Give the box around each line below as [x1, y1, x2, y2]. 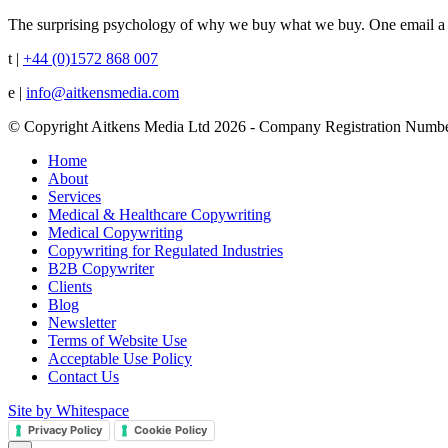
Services [48, 188, 101, 206]
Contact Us [48, 368, 119, 386]
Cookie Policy [134, 423, 207, 438]
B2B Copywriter [48, 260, 154, 278]
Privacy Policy [28, 423, 102, 438]
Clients [48, 278, 92, 296]
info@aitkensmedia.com [26, 84, 179, 102]
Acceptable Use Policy [48, 350, 192, 368]
